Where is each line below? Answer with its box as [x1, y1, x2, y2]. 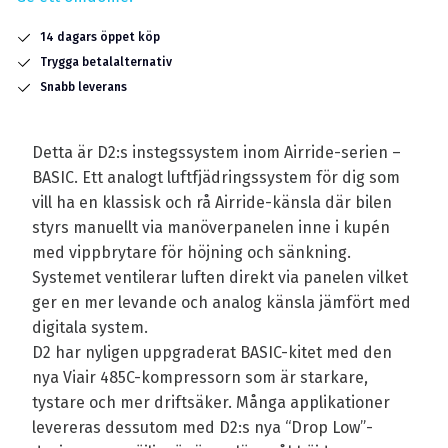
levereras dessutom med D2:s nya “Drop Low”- [32, 418, 373, 438]
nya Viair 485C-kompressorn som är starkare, [32, 368, 368, 388]
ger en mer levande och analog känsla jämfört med [32, 293, 411, 313]
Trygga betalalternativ [40, 55, 172, 70]
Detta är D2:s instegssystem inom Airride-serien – [32, 143, 401, 163]
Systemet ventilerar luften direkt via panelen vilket [32, 268, 408, 288]
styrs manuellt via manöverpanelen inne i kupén [32, 218, 390, 238]
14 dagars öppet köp [40, 30, 160, 45]
